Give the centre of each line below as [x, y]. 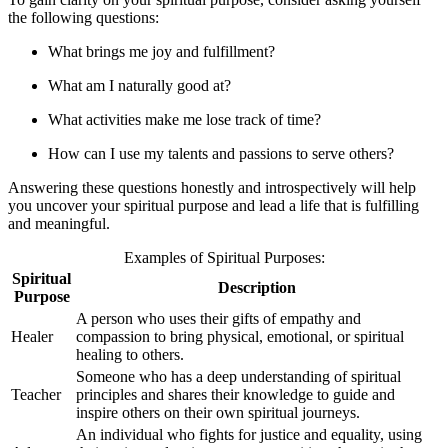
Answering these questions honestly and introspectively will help [212, 187]
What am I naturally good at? [139, 85]
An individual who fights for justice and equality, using [249, 434]
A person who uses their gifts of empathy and [218, 318]
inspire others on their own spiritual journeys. [218, 412]
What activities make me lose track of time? [184, 119]
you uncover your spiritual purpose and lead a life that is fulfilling [213, 205]
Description [256, 287]
